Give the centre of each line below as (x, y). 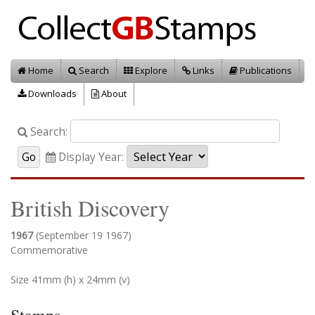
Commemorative (49, 250)
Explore (150, 70)
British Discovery (90, 208)
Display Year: (90, 157)
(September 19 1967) (84, 235)
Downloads (51, 94)
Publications (265, 70)
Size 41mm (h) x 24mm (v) (70, 279)
